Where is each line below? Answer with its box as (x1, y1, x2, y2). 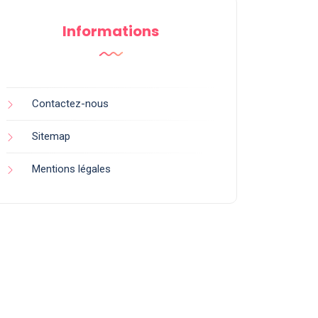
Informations (62, 21, 159, 41)
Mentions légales (32, 163, 111, 175)
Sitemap (32, 130, 70, 143)
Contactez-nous (32, 97, 109, 110)
